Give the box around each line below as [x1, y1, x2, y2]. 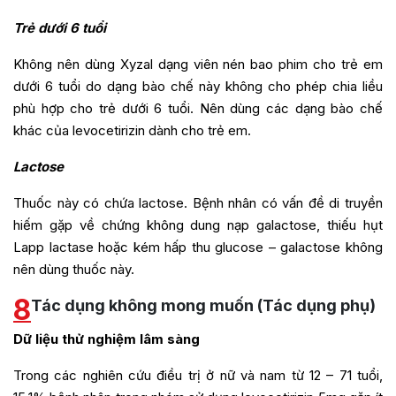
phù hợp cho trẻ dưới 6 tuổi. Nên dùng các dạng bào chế [13, 100, 383, 118]
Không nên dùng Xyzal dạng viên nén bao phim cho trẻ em [13, 56, 383, 73]
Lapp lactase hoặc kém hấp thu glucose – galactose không [13, 239, 383, 256]
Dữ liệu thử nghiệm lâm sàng [13, 331, 200, 348]
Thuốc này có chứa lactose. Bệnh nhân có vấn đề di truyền [13, 194, 383, 212]
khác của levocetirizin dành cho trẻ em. [13, 122, 251, 140]
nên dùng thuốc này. [13, 261, 134, 278]
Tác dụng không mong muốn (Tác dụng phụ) [31, 296, 376, 316]
